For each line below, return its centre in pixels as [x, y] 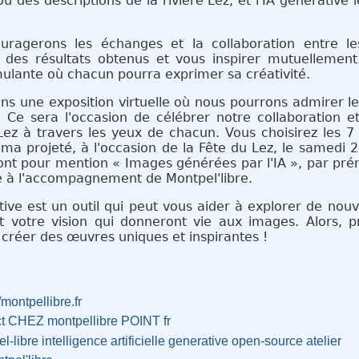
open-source [268, 341]
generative [199, 341]
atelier [324, 341]
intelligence [75, 341]
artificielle [138, 341]
